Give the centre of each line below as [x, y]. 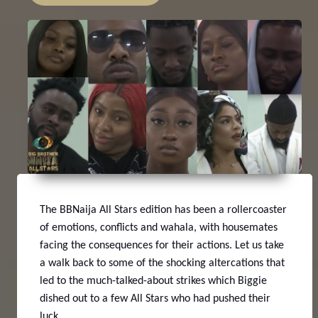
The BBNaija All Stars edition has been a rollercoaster [163, 210]
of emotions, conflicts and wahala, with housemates [159, 227]
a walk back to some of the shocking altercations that [162, 263]
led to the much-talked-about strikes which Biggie [153, 281]
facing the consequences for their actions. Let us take [162, 245]
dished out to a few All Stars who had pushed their [155, 298]
